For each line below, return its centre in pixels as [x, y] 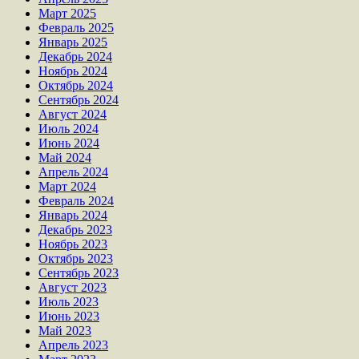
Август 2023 [73, 287]
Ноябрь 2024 [73, 71]
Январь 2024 [73, 215]
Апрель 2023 [73, 345]
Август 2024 [73, 114]
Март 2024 [67, 186]
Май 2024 [65, 157]
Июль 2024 [69, 128]
